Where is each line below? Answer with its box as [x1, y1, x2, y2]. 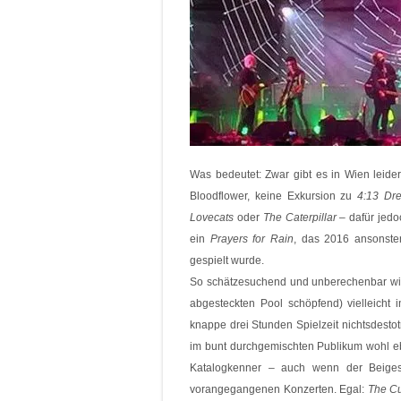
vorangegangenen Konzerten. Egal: [190, 383, 368, 396]
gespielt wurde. [190, 254, 264, 267]
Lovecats [190, 211, 234, 224]
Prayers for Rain [209, 233, 294, 245]
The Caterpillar [262, 211, 337, 224]
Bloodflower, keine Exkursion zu [190, 190, 358, 202]
